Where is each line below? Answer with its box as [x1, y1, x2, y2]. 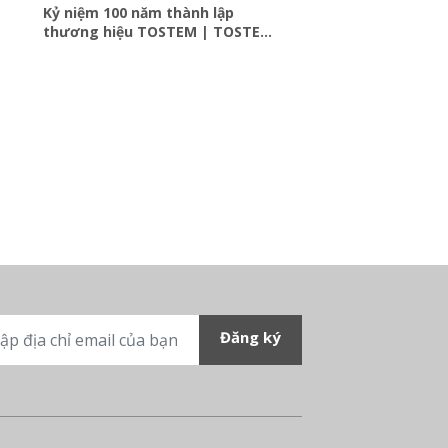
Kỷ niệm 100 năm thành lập [42, 2, 234, 22]
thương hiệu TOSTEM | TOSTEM [42, 21, 273, 41]
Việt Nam [42, 40, 109, 60]
